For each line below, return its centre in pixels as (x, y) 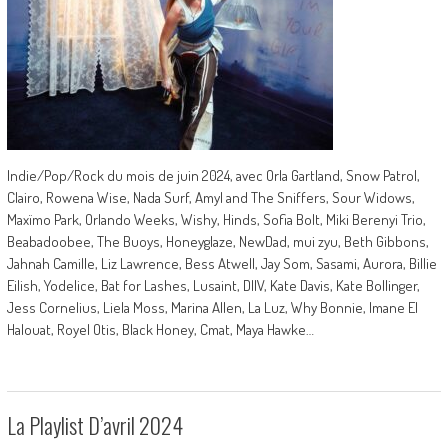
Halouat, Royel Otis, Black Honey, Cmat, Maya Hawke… (160, 329)
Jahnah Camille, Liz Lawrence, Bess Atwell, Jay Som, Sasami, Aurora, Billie (221, 263)
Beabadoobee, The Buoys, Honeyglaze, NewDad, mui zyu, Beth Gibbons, (217, 241)
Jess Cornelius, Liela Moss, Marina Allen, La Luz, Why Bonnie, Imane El (212, 307)
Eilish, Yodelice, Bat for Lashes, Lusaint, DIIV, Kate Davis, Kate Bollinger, (213, 285)
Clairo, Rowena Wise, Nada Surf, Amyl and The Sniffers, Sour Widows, (210, 197)
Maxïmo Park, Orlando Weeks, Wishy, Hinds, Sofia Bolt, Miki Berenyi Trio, (216, 219)
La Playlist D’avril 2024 (94, 425)
